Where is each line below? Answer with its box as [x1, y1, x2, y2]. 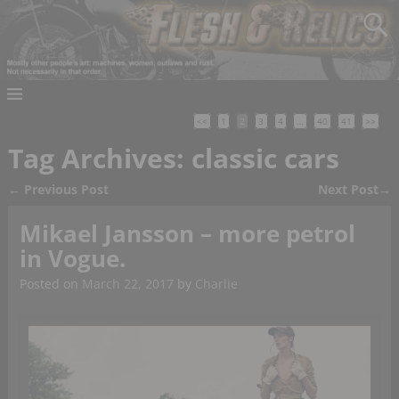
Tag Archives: [7, 140, 191, 177]
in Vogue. [19, 241, 126, 274]
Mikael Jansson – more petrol [19, 216, 355, 249]
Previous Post [23, 180, 109, 198]
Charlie [194, 275, 238, 293]
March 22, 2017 [81, 275, 174, 293]
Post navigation [7, 193, 161, 220]
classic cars [191, 140, 339, 177]
